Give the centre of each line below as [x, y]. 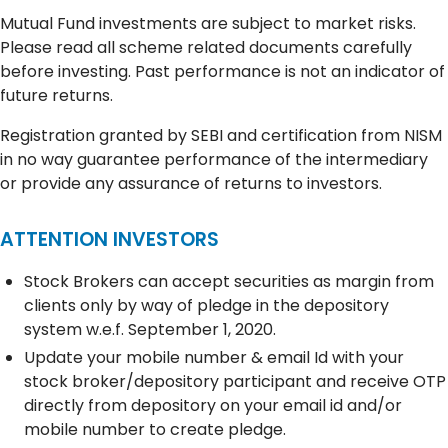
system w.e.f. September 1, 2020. [150, 329]
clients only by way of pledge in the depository [206, 305]
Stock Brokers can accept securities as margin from [229, 281]
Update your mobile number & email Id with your [214, 357]
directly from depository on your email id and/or [213, 405]
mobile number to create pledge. [155, 429]
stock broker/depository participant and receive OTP [235, 381]
